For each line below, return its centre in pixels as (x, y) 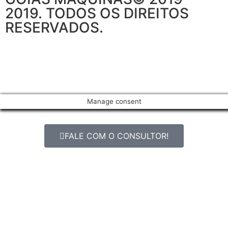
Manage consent (114, 101)
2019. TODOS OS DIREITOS (97, 13)
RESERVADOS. (54, 27)
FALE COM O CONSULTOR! (117, 136)
